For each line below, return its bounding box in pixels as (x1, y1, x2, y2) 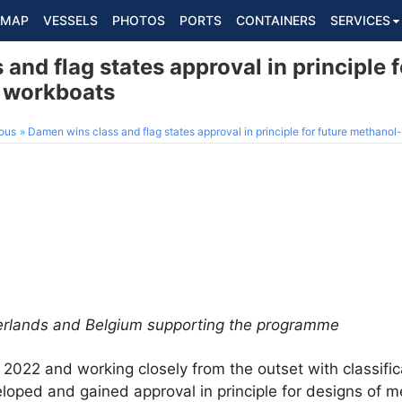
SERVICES (330, 13, 390, 28)
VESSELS (43, 13, 98, 28)
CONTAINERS (236, 13, 316, 28)
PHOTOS (112, 13, 165, 28)
